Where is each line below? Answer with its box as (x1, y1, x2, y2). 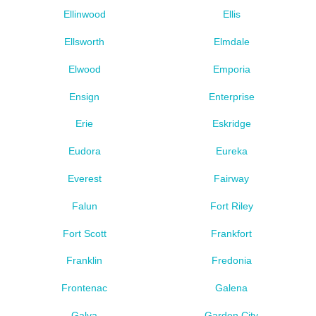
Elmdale (213, 35, 250, 47)
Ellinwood (63, 8, 106, 20)
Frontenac (61, 282, 108, 294)
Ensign (69, 90, 100, 102)
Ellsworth (64, 35, 105, 47)
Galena (215, 282, 248, 294)
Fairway (214, 173, 250, 184)
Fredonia (211, 255, 252, 267)
